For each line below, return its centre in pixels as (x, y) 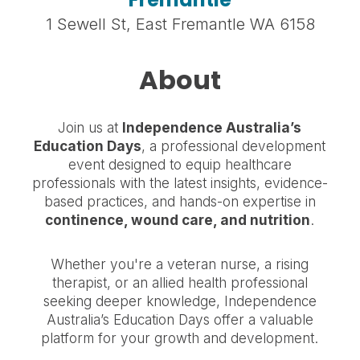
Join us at (90, 128)
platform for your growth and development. (180, 338)
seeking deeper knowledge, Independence (180, 301)
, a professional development (234, 146)
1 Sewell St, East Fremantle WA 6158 (180, 24)
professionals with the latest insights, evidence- (180, 183)
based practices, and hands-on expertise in (180, 202)
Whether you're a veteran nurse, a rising (180, 264)
